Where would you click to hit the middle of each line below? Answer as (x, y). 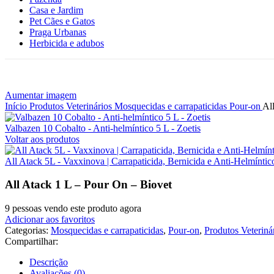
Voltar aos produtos (42, 139)
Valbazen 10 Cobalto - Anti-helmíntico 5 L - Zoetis (103, 128)
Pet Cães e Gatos (62, 21)
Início (17, 106)
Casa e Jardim (56, 10)
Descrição (49, 262)
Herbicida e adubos (67, 43)
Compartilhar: (31, 241)
